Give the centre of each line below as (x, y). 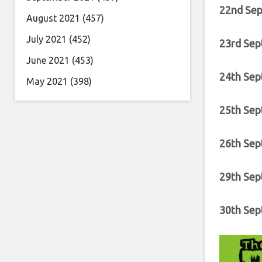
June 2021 (48, 60)
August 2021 (53, 18)
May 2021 (47, 81)
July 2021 (46, 39)
